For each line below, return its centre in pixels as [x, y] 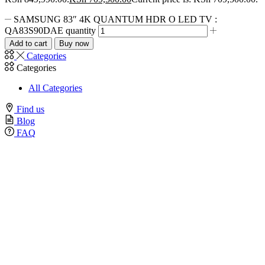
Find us [30, 109]
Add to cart [28, 43]
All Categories [55, 88]
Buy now [74, 43]
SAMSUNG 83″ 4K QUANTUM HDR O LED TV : [116, 19]
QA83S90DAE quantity [50, 30]
